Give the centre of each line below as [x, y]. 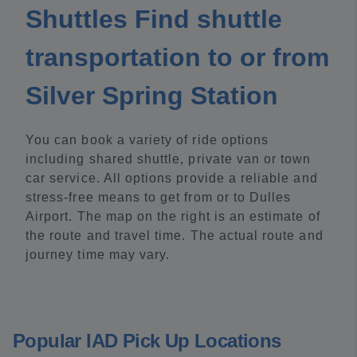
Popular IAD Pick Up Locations [147, 341]
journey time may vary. [98, 255]
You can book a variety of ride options [147, 140]
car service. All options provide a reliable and [172, 178]
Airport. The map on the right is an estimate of [173, 216]
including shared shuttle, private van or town [169, 159]
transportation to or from [177, 57]
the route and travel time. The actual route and [175, 235]
